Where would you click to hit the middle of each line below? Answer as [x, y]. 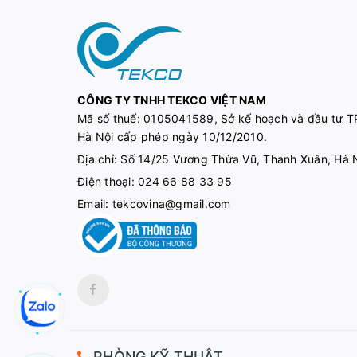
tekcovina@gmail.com [171, 204]
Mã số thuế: [110, 118]
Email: [95, 204]
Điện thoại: [108, 181]
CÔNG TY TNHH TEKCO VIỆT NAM [172, 100]
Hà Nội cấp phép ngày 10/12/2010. [172, 137]
